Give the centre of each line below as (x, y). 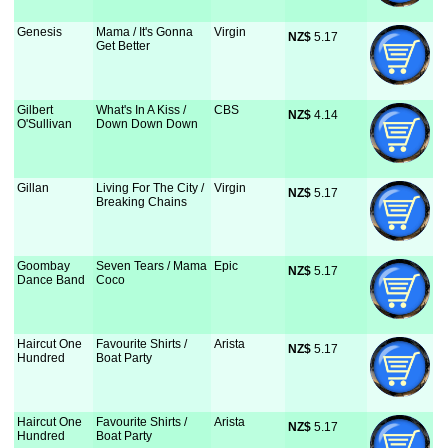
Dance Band (51, 280)
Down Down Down (147, 124)
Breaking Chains (142, 202)
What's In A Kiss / (141, 110)
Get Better (123, 46)
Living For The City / (150, 188)
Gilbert (35, 110)
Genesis (40, 32)
